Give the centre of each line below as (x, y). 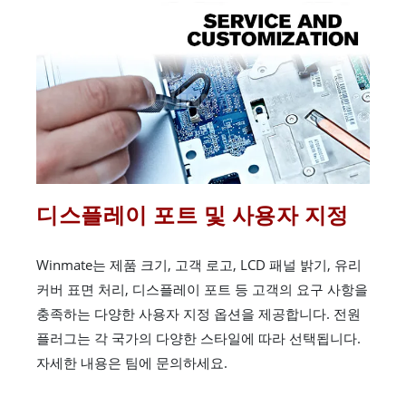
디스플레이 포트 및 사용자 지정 (193, 214)
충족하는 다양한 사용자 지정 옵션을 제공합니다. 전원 (198, 313)
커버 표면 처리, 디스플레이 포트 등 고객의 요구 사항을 (202, 289)
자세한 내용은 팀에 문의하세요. (132, 362)
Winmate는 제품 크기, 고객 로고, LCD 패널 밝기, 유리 (199, 264)
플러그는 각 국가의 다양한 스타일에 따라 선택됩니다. (198, 338)
